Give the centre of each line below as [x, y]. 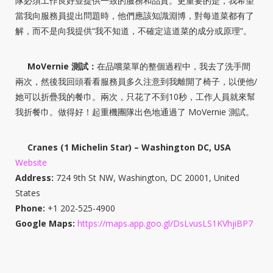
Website [31, 162]
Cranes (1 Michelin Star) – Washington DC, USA [129, 147]
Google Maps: [45, 223]
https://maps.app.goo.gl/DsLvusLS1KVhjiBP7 [165, 223]
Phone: [30, 208]
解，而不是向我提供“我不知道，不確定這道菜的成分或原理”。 [133, 30]
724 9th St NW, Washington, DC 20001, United [147, 177]
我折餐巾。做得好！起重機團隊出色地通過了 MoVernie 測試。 [135, 112]
